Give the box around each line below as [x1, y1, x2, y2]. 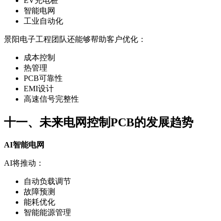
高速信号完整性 [24, 95, 79, 104]
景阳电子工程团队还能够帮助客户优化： [4, 35, 146, 44]
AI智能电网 [4, 141, 44, 149]
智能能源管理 [24, 208, 71, 217]
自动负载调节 [24, 177, 71, 185]
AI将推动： [4, 159, 44, 167]
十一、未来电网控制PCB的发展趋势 [4, 116, 193, 129]
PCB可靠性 [24, 74, 63, 83]
